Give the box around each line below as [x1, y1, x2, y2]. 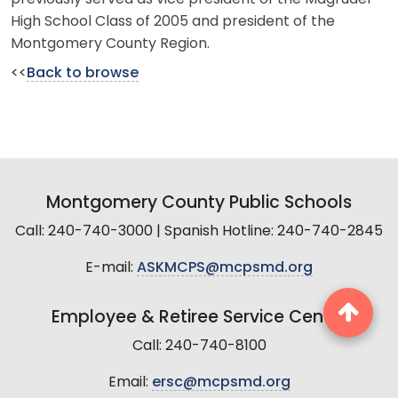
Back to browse [27, 66, 139, 81]
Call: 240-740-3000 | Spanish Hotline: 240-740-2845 [15, 224, 383, 239]
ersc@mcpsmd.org [151, 375, 291, 390]
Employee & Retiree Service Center [51, 309, 347, 327]
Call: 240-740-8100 [131, 338, 267, 354]
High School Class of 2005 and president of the [11, 14, 335, 29]
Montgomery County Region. [11, 36, 210, 52]
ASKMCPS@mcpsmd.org [137, 260, 313, 275]
